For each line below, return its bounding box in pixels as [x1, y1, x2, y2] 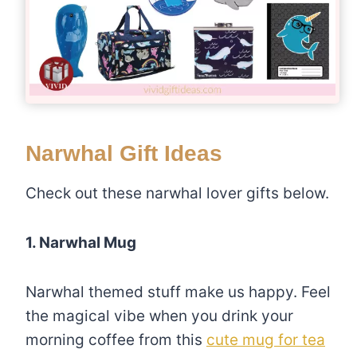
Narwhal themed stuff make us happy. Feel [25, 283, 331, 301]
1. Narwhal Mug [25, 233, 136, 252]
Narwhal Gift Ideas [25, 141, 222, 166]
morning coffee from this [25, 331, 206, 349]
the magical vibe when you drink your [25, 307, 293, 325]
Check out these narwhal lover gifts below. [25, 184, 329, 202]
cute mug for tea [206, 331, 325, 349]
